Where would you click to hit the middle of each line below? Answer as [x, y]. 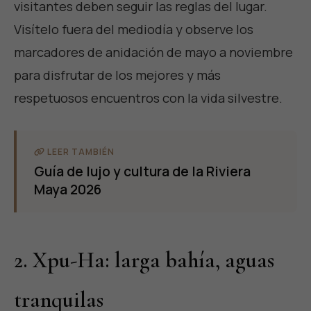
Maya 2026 [68, 190]
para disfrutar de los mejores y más [117, 75]
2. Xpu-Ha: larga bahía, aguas [144, 260]
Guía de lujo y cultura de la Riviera [142, 172]
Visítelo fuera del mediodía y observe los [134, 30]
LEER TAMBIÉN [80, 152]
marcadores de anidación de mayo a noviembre [153, 52]
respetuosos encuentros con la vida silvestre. [148, 98]
